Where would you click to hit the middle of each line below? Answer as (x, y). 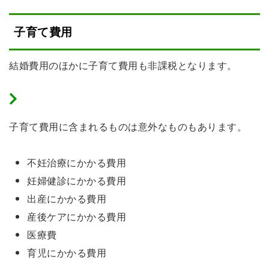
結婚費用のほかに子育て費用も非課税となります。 (123, 65)
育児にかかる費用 (67, 252)
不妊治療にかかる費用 (77, 162)
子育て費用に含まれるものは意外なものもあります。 (128, 126)
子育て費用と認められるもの (87, 98)
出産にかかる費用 (67, 198)
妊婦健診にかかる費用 (77, 180)
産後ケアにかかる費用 (77, 216)
